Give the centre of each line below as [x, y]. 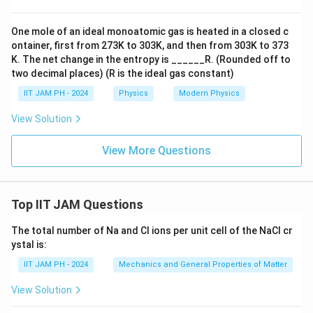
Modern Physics [209, 94]
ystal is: [29, 245]
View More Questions [156, 151]
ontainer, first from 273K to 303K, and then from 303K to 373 [150, 46]
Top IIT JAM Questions [77, 205]
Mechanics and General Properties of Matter [203, 265]
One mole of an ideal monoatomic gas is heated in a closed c [150, 32]
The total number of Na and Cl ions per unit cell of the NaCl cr [152, 231]
